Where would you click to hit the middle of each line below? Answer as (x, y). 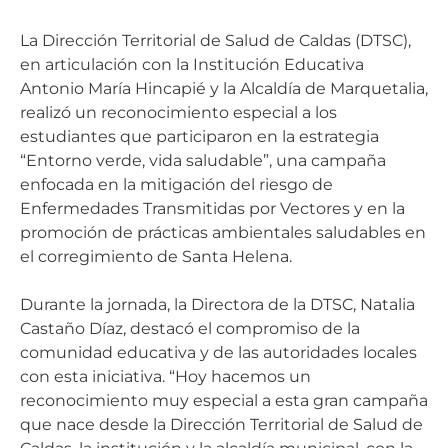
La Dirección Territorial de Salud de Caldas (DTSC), (215, 40)
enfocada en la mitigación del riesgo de (176, 184)
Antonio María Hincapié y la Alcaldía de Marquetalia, (224, 88)
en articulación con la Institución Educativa (192, 64)
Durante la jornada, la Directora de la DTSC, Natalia (217, 304)
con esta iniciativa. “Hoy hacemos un (165, 376)
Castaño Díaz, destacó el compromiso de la (190, 328)
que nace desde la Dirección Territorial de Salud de (221, 424)
